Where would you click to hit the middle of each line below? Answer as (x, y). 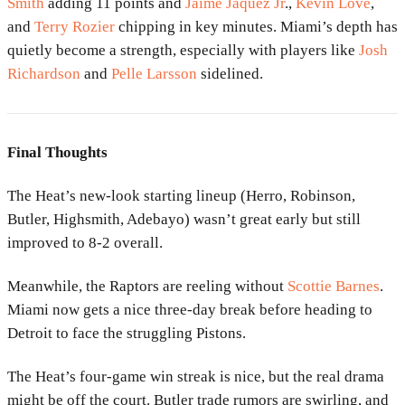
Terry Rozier (75, 27)
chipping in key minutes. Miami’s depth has (256, 27)
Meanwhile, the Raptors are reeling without (147, 287)
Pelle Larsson (154, 74)
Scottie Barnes (334, 287)
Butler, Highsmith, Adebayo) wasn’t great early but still (184, 220)
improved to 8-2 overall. (85, 243)
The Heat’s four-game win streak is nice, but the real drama (196, 377)
